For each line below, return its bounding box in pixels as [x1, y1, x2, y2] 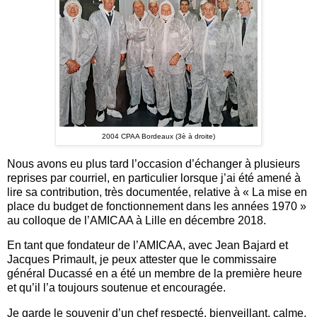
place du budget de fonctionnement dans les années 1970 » [7, 200, 306, 212]
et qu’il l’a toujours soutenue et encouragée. [7, 282, 226, 294]
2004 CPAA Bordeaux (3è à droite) [102, 132, 215, 140]
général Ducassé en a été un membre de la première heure [7, 267, 302, 280]
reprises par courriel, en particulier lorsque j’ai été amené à [7, 171, 301, 184]
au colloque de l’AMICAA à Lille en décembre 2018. [7, 214, 269, 226]
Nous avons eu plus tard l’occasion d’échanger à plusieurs [7, 157, 300, 170]
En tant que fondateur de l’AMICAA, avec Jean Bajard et [7, 239, 288, 252]
